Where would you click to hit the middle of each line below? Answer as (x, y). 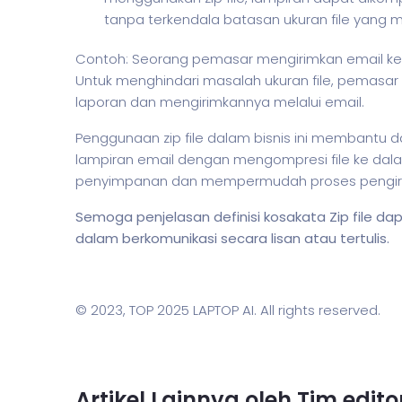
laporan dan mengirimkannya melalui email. (220, 101)
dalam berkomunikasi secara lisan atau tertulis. (232, 238)
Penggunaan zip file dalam (165, 137)
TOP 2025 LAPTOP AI (192, 310)
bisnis (272, 137)
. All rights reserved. (317, 310)
